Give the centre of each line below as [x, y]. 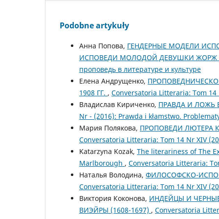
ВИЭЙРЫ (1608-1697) [115, 210]
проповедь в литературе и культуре [140, 69]
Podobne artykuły [94, 26]
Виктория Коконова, [114, 198]
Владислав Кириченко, [119, 105]
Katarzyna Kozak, [108, 152]
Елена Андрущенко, [113, 81]
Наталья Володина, [112, 175]
